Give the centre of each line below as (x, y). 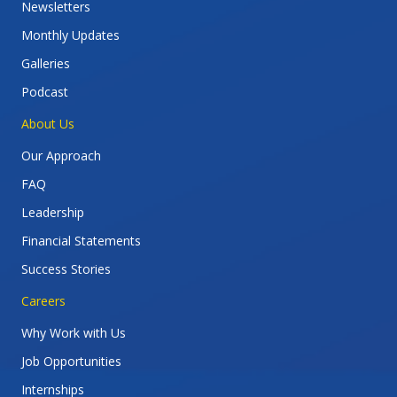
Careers (43, 300)
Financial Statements (81, 240)
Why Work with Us (74, 332)
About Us (48, 123)
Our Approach (61, 155)
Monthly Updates (70, 35)
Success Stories (66, 269)
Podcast (45, 91)
